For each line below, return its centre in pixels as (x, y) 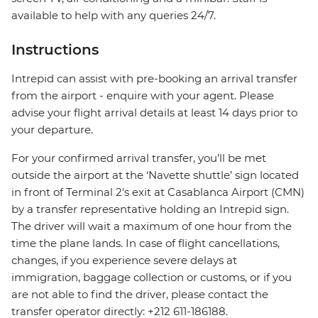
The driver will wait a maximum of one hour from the (152, 226)
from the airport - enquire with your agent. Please (143, 96)
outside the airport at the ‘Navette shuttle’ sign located (155, 175)
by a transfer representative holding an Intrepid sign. (150, 209)
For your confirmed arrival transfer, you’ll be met (139, 158)
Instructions (55, 50)
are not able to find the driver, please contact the (140, 295)
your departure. (52, 130)
